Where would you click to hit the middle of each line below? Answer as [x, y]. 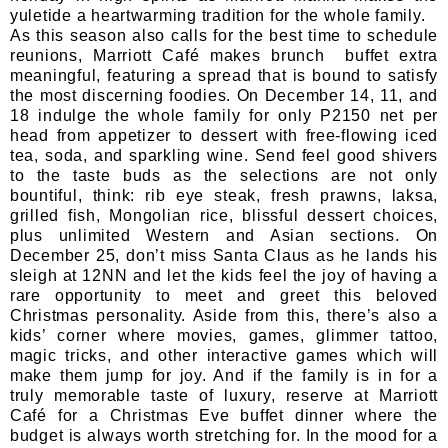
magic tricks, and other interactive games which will [224, 355]
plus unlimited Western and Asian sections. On [224, 235]
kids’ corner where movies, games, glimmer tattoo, [224, 335]
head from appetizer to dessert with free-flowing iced [224, 135]
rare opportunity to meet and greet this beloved [224, 295]
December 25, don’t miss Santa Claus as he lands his [224, 255]
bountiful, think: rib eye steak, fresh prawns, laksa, [224, 195]
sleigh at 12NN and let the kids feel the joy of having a [224, 275]
